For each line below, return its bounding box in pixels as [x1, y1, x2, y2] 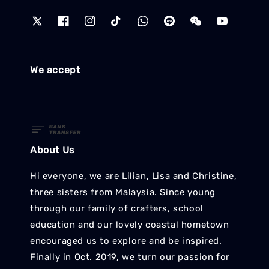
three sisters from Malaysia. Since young [30, 187, 216, 198]
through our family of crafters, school [30, 203, 204, 214]
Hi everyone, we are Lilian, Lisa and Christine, [30, 171, 237, 182]
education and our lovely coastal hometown [30, 219, 229, 231]
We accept [30, 64, 80, 76]
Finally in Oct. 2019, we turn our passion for [30, 252, 231, 263]
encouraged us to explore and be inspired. [30, 235, 222, 247]
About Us [30, 144, 74, 156]
